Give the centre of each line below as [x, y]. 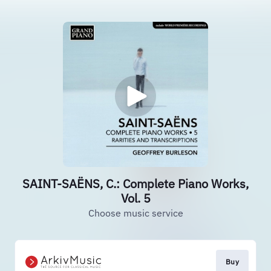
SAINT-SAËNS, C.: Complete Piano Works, [135, 184]
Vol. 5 [135, 198]
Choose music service [135, 213]
